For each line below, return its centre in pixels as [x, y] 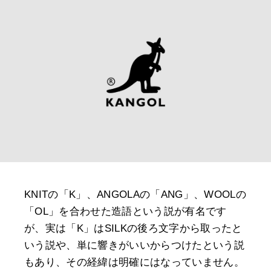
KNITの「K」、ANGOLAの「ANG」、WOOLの [135, 195]
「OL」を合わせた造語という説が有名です [126, 212]
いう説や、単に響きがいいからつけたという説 [135, 246]
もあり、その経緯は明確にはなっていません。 [135, 263]
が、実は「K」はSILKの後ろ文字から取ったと [133, 229]
